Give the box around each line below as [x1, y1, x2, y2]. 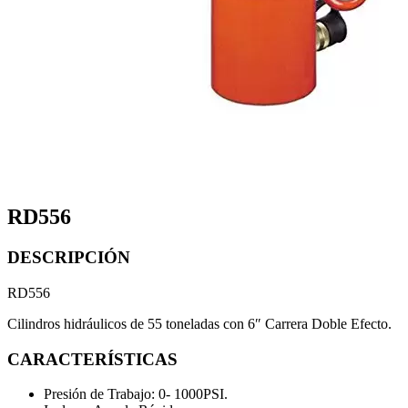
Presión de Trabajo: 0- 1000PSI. [44, 386, 228, 403]
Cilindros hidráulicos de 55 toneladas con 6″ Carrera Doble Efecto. [7, 315, 392, 331]
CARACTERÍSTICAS [7, 349, 178, 369]
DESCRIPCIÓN [7, 248, 130, 268]
